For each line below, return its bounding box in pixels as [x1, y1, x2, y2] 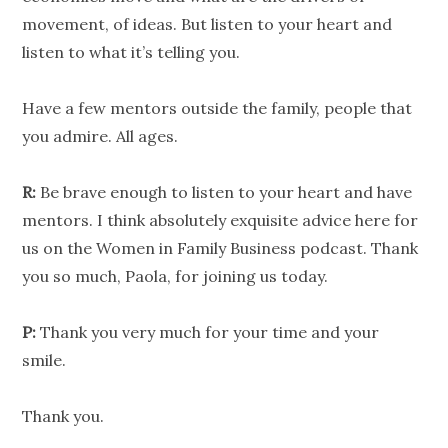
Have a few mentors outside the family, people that [22, 98, 413, 119]
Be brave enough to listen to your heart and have [36, 182, 413, 203]
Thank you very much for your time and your [36, 322, 380, 343]
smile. [22, 350, 67, 371]
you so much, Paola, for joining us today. [22, 266, 329, 287]
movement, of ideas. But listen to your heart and [22, 14, 393, 35]
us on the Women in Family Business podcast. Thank [22, 238, 419, 259]
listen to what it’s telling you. [22, 42, 241, 63]
